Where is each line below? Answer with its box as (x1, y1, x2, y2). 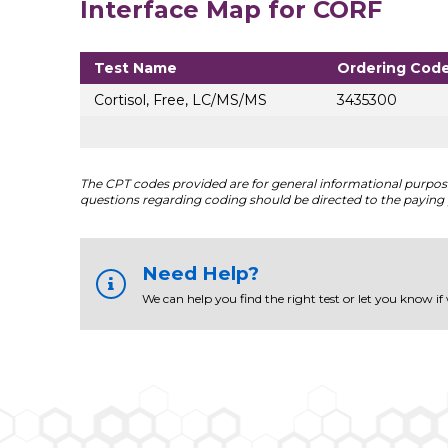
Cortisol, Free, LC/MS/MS (93, 91, 267, 110)
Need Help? (141, 262, 259, 286)
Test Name (93, 59, 177, 78)
